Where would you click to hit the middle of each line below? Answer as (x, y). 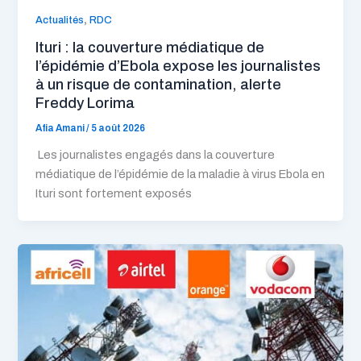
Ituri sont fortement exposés (114, 193)
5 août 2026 (118, 128)
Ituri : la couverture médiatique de (150, 48)
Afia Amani (61, 128)
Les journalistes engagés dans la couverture (156, 154)
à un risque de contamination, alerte (159, 85)
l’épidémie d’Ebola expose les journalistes (178, 66)
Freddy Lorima (85, 104)
